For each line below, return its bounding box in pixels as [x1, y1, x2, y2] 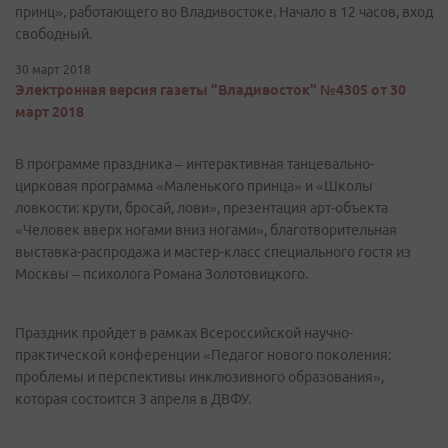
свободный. [15, 26, 92, 42]
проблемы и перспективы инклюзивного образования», [15, 369, 384, 385]
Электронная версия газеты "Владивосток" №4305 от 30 [15, 82, 406, 98]
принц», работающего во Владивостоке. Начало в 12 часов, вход [15, 4, 433, 20]
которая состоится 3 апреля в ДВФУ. [15, 391, 254, 407]
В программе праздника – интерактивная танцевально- [15, 156, 374, 172]
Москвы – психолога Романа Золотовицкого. [15, 266, 311, 282]
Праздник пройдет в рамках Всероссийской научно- [15, 325, 353, 341]
